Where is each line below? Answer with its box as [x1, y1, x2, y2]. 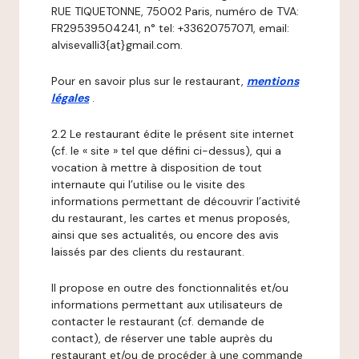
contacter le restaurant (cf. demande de [51, 314, 264, 329]
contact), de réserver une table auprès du [51, 331, 272, 345]
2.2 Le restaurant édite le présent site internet [51, 127, 294, 141]
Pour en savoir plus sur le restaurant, [51, 74, 247, 88]
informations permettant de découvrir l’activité [51, 194, 301, 208]
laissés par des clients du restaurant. [51, 244, 244, 259]
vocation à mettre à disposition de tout [51, 160, 262, 175]
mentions [247, 74, 299, 88]
